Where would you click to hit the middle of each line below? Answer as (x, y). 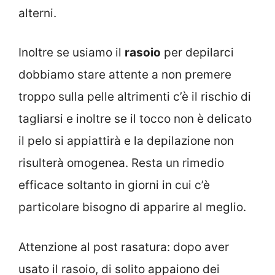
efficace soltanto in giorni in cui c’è (114, 185)
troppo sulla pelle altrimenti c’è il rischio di (135, 97)
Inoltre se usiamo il (72, 53)
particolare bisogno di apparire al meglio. (132, 207)
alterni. (37, 13)
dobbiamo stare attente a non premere (125, 75)
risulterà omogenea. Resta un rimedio (121, 163)
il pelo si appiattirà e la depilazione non (126, 141)
